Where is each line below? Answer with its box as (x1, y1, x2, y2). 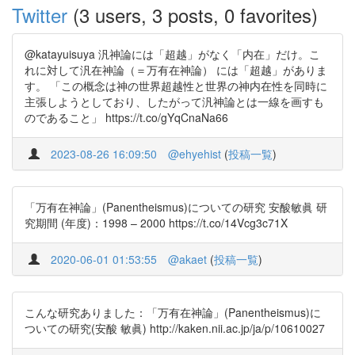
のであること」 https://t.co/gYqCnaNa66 (25, 109, 228, 125)
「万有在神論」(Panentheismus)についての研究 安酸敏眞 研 (25, 199, 327, 215)
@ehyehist (168, 146, 221, 162)
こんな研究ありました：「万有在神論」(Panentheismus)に (25, 304, 321, 320)
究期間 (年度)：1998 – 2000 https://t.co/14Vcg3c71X (25, 215, 288, 231)
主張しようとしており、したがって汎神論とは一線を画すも (25, 94, 324, 109)
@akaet (168, 251, 207, 267)
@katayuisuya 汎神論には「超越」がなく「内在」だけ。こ (25, 46, 320, 62)
